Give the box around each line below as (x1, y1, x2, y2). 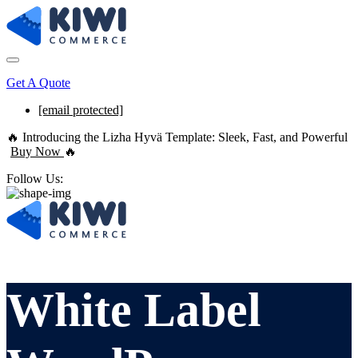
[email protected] (38, 103, 123, 117)
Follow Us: (6, 172, 63, 186)
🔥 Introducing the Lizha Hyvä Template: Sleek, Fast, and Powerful (6, 130, 348, 145)
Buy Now (10, 145, 64, 159)
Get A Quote (6, 76, 70, 90)
